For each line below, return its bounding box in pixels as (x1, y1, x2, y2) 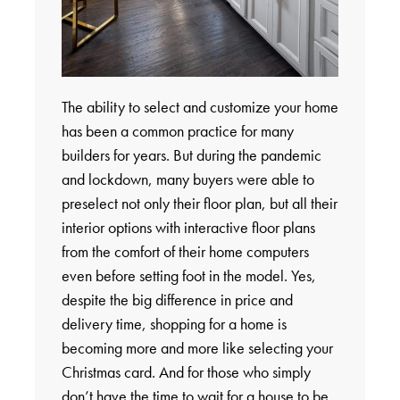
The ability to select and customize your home (61, 96, 338, 118)
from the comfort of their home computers (61, 241, 309, 262)
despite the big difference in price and (61, 289, 293, 311)
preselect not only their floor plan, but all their (61, 193, 337, 214)
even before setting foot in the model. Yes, (61, 265, 316, 287)
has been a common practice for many (61, 121, 294, 142)
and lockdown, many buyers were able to (61, 169, 314, 190)
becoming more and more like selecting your (61, 337, 333, 359)
